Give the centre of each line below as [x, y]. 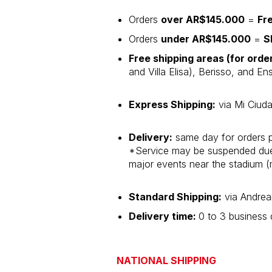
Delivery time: [164, 216]
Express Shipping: [172, 104]
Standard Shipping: [175, 196]
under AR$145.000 [206, 39]
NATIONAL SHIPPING [166, 260]
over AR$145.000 [203, 19]
